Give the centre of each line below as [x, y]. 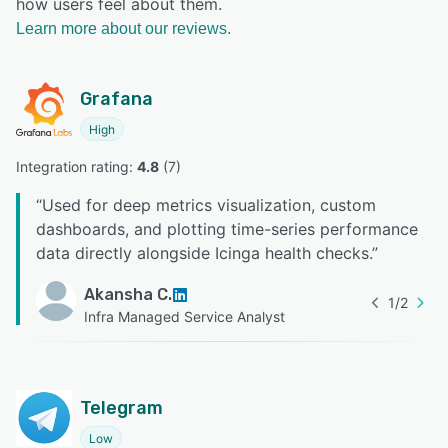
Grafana [116, 99]
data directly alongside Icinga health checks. [204, 253]
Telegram [121, 408]
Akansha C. [128, 295]
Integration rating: [76, 167]
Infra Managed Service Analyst [184, 317]
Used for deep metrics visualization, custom [209, 205]
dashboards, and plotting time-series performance [227, 229]
